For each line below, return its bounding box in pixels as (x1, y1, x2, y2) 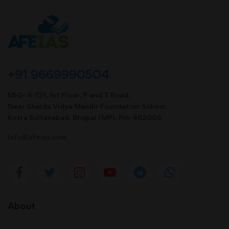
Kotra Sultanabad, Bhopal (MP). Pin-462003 (8, 112, 161, 122)
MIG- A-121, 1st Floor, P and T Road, (8, 90, 130, 99)
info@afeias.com (8, 132, 67, 141)
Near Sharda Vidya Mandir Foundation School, (8, 101, 168, 110)
